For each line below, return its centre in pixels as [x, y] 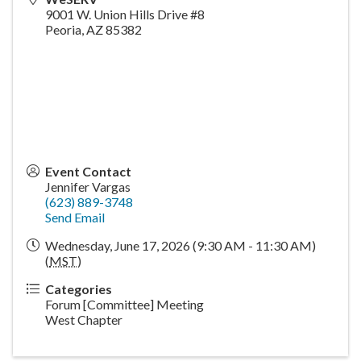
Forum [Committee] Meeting [124, 305]
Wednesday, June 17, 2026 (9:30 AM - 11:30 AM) [180, 246]
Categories [79, 289]
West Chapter [84, 320]
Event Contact [88, 172]
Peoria [63, 30]
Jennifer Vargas [88, 187]
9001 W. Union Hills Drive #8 [125, 15]
